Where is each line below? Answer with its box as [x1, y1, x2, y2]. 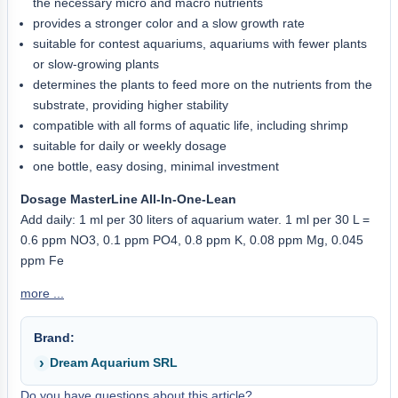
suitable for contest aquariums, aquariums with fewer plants [33, 36, 367, 51]
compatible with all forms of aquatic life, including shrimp [33, 118, 348, 132]
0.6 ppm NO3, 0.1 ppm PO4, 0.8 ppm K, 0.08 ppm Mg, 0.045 [20, 233, 363, 247]
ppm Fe [20, 253, 64, 267]
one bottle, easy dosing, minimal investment [33, 159, 279, 173]
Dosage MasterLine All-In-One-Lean [20, 192, 236, 206]
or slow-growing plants [33, 57, 159, 71]
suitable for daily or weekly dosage [33, 139, 227, 153]
